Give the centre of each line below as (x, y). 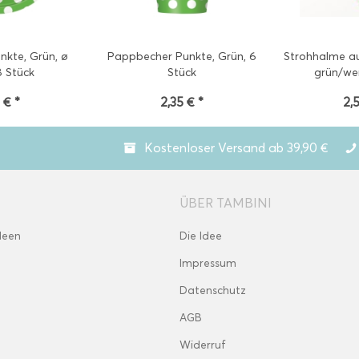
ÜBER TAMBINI (226, 203)
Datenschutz (213, 290)
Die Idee (201, 236)
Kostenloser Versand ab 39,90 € (236, 148)
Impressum (208, 263)
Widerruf (203, 345)
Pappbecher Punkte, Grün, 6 (182, 56)
